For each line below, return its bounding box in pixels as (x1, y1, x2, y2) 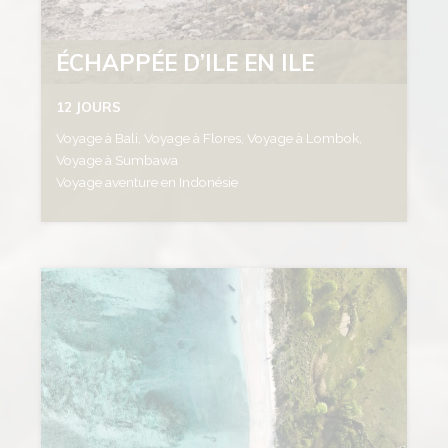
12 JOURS (56, 97, 122, 115)
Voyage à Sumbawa (56, 151, 182, 168)
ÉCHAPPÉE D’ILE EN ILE (56, 47, 315, 77)
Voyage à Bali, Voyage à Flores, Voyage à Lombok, (56, 129, 363, 146)
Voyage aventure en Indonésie (56, 173, 242, 190)
